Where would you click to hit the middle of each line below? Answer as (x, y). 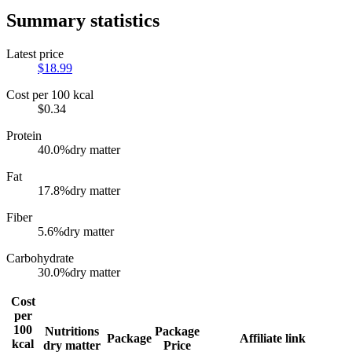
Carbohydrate (40, 258)
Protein (24, 135)
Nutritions (72, 331)
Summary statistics (83, 20)
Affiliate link (272, 338)
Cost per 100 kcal (50, 94)
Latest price (35, 53)
